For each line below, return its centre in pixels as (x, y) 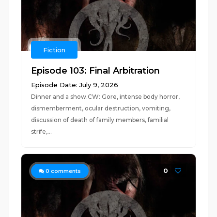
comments (65, 171)
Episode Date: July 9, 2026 (75, 85)
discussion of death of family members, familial (100, 120)
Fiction (54, 50)
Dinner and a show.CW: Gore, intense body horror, (106, 97)
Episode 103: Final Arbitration (96, 71)
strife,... (42, 132)
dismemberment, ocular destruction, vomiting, (101, 108)
